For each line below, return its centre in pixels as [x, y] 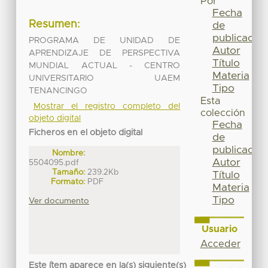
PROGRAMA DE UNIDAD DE [105, 40]
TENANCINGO [58, 91]
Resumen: [55, 25]
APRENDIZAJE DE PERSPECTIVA [105, 53]
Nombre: [69, 153]
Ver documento [59, 201]
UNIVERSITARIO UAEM [105, 78]
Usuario [219, 229]
